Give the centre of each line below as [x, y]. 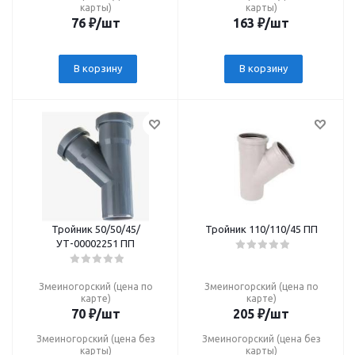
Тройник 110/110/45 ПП [261, 229]
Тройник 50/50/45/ [95, 229]
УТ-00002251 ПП [95, 243]
